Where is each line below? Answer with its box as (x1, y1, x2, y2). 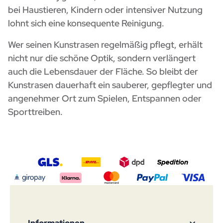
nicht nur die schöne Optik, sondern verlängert (8, 52, 196, 64)
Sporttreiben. (8, 106, 63, 118)
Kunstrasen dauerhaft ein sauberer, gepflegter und (8, 79, 212, 91)
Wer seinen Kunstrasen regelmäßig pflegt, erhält (8, 39, 203, 51)
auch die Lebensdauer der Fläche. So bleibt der (8, 66, 198, 78)
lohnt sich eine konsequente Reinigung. (8, 17, 164, 29)
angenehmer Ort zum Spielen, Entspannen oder (8, 93, 202, 105)
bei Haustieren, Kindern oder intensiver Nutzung (8, 4, 203, 16)
